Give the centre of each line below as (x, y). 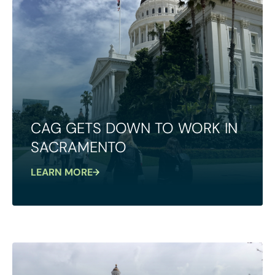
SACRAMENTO (79, 147)
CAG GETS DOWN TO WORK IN (134, 128)
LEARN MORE (62, 172)
